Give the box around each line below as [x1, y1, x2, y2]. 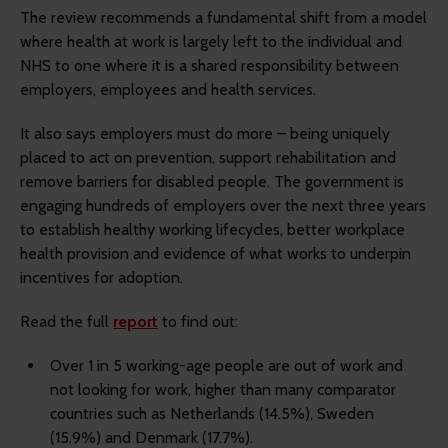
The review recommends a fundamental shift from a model [20, 8, 427, 28]
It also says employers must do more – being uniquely [20, 124, 390, 144]
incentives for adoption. [20, 268, 191, 288]
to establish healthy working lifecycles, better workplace [20, 220, 405, 240]
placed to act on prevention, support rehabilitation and [20, 148, 396, 168]
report [113, 312, 158, 332]
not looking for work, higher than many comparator [50, 380, 396, 400]
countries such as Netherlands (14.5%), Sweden [50, 404, 374, 424]
